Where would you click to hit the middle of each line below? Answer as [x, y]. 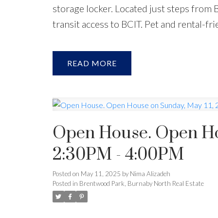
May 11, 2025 [100, 173]
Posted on [66, 173]
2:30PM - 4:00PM [118, 154]
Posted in [65, 183]
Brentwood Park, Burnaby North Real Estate [141, 183]
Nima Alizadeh [150, 173]
